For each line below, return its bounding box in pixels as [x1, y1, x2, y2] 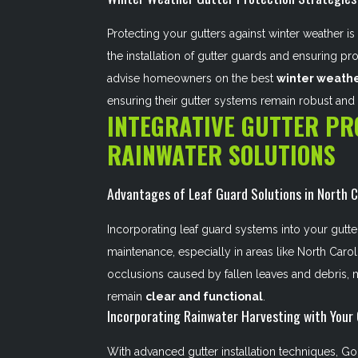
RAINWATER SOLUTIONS [107, 137, 336, 173]
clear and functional [145, 290, 264, 303]
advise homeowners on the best [107, 72, 277, 85]
